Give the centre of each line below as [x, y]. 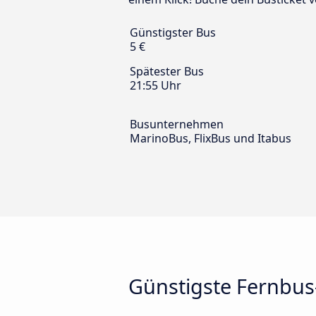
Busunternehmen [177, 124]
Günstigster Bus [173, 33]
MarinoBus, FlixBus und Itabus [211, 139]
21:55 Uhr [156, 86]
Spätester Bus [167, 72]
